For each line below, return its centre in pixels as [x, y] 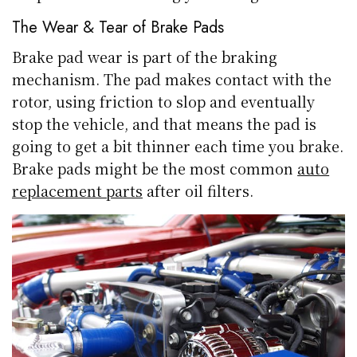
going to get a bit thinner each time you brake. [178, 146]
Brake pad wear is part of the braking [145, 57]
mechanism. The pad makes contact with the [172, 79]
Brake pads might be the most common [155, 169]
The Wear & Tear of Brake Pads [118, 28]
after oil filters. [198, 191]
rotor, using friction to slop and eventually [164, 102]
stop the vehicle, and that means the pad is [165, 124]
